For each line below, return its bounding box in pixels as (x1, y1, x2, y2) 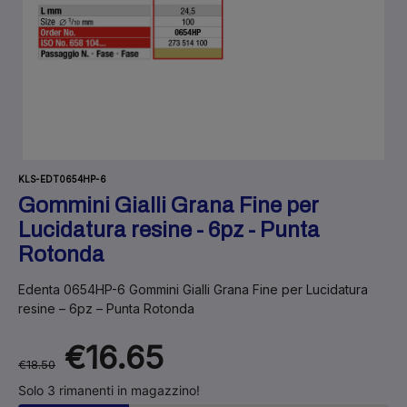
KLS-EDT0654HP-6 (18, 174, 106, 184)
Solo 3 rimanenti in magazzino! (18, 382, 200, 399)
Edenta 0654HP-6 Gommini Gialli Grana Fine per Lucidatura (18, 281, 368, 297)
